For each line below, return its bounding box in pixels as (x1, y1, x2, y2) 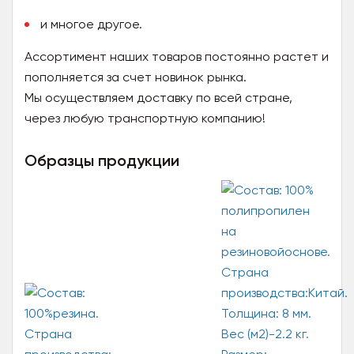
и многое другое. (40, 17, 142, 32)
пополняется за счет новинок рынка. (24, 70, 247, 85)
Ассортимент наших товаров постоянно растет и (24, 49, 329, 64)
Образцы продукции (24, 151, 179, 170)
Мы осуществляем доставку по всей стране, (24, 90, 292, 105)
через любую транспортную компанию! (24, 111, 265, 126)
